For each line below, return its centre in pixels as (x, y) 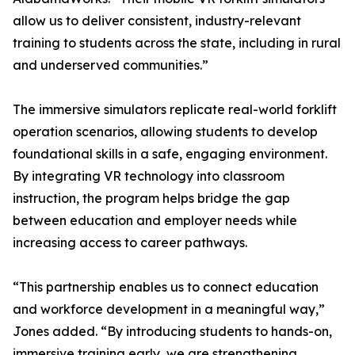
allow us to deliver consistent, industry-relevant (157, 21)
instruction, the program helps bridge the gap (151, 198)
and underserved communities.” (111, 65)
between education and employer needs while (155, 221)
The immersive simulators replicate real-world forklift (175, 110)
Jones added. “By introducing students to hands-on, (172, 332)
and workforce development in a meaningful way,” (169, 309)
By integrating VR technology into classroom (149, 176)
